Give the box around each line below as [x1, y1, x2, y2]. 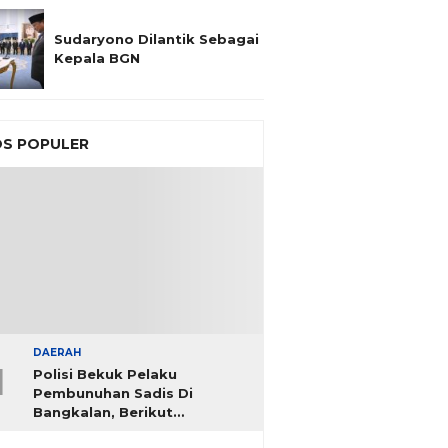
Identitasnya [33, 422, 126, 439]
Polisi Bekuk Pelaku [33, 365, 177, 382]
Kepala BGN [54, 50, 140, 66]
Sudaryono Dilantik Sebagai [54, 31, 259, 47]
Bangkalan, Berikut [33, 403, 173, 420]
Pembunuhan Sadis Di [33, 384, 193, 401]
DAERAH [33, 345, 81, 359]
